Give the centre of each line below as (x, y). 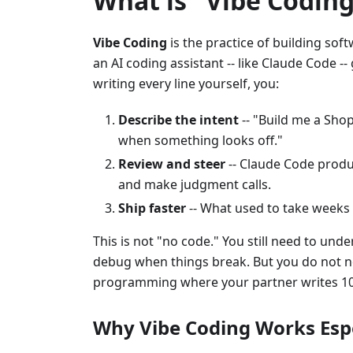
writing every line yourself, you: (186, 84)
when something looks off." (201, 140)
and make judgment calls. (195, 184)
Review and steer (172, 164)
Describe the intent (178, 120)
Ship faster (152, 208)
